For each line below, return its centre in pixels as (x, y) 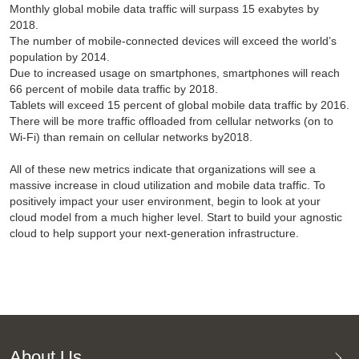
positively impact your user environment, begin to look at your (165, 202)
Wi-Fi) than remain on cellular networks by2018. (131, 137)
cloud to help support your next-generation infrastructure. (154, 234)
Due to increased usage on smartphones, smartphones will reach (174, 73)
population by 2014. (59, 57)
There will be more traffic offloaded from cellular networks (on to (171, 121)
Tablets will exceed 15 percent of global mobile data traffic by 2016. (179, 105)
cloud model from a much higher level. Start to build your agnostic (175, 218)
